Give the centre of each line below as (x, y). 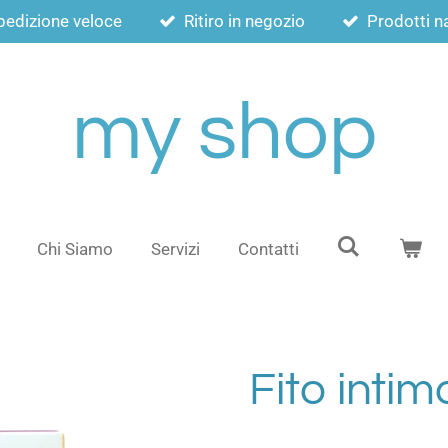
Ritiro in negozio (245, 20)
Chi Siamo (74, 249)
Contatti (268, 249)
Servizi (175, 249)
